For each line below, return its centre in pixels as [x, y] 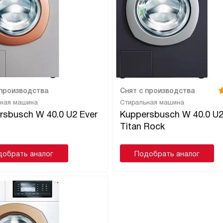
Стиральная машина [152, 103]
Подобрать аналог [167, 154]
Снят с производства [157, 91]
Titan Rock [142, 127]
